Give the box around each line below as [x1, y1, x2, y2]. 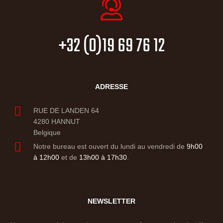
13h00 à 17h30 [79, 153, 127, 162]
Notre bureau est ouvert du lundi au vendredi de [33, 142, 187, 151]
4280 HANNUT [33, 117, 80, 126]
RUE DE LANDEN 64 [33, 107, 99, 115]
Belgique [33, 128, 61, 137]
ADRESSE [95, 83, 128, 91]
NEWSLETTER [88, 197, 135, 206]
